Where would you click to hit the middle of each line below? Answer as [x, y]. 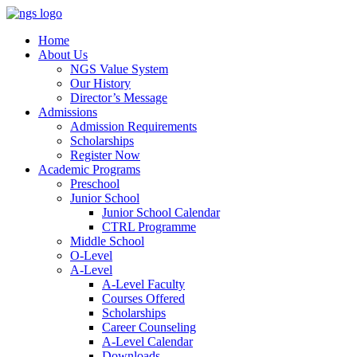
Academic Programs [89, 169]
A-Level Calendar [147, 341]
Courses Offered [143, 298]
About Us [63, 55]
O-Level [91, 255]
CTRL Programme [149, 227]
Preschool [95, 184]
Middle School [107, 241]
